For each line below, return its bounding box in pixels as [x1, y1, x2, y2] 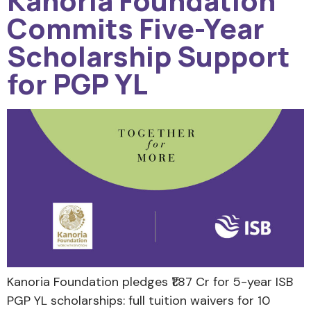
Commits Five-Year [7, 8, 264, 47]
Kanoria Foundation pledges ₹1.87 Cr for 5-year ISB [7, 274, 293, 291]
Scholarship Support [7, 36, 290, 75]
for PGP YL [7, 64, 148, 103]
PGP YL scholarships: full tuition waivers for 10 [7, 292, 270, 310]
